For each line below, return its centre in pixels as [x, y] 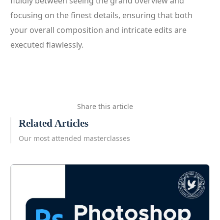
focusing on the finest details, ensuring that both [101, 15]
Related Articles [54, 123]
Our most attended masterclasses [74, 138]
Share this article [105, 106]
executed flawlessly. [47, 45]
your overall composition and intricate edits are [98, 30]
